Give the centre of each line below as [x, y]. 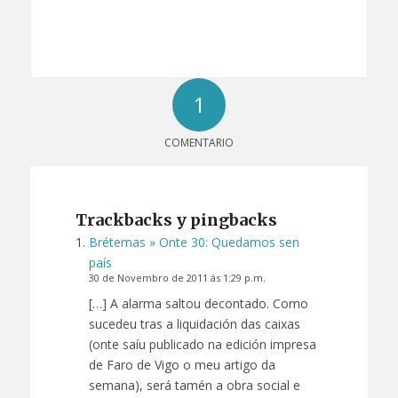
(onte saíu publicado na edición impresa [202, 344]
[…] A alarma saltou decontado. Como [198, 303]
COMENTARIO [199, 142]
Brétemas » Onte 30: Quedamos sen [194, 242]
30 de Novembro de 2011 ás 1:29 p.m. [177, 277]
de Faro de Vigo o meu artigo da [182, 364]
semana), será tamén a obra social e [194, 385]
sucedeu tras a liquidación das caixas [194, 323]
